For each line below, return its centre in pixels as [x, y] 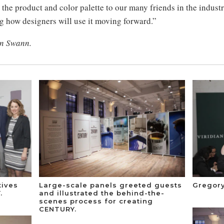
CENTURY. [58, 209]
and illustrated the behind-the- [102, 193]
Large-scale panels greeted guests [111, 185]
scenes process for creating [96, 201]
